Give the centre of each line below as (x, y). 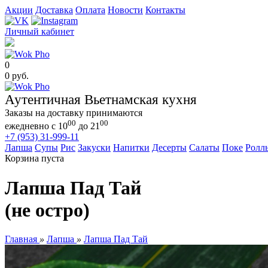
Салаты (204, 148)
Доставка (54, 10)
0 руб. (17, 76)
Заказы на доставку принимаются (74, 113)
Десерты (169, 148)
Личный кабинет (39, 31)
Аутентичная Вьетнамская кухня (101, 100)
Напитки (131, 148)
